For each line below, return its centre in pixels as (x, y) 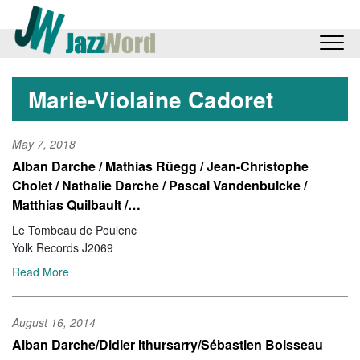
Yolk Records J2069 (63, 248)
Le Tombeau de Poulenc (74, 230)
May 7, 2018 (44, 144)
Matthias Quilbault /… (76, 205)
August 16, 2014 (54, 322)
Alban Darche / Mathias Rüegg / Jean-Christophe (160, 166)
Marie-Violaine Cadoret (151, 100)
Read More (41, 272)
